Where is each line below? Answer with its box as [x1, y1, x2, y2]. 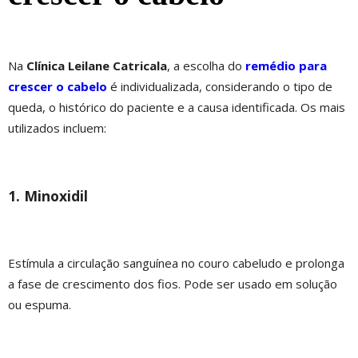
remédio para [245, 58, 327, 74]
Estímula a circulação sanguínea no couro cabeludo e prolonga [8, 255, 344, 272]
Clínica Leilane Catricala [26, 58, 167, 74]
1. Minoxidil [8, 185, 88, 205]
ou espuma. [8, 296, 71, 313]
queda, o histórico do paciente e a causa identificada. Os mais [8, 99, 345, 116]
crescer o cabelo [8, 78, 107, 95]
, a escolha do [167, 58, 242, 74]
